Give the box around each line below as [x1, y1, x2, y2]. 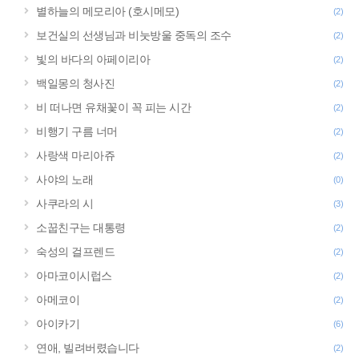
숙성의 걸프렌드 [36, 245, 115, 258]
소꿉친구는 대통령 [36, 221, 126, 234]
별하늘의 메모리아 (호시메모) [36, 5, 179, 18]
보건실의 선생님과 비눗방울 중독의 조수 [36, 29, 232, 42]
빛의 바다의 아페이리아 [36, 53, 150, 66]
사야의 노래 [36, 173, 93, 186]
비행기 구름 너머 [36, 125, 118, 138]
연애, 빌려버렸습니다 [36, 341, 139, 354]
